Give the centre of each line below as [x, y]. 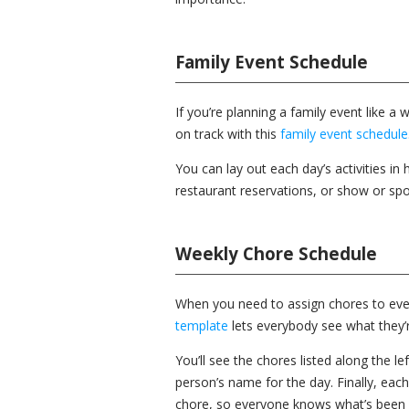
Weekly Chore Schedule [276, 253]
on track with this [228, 134]
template [202, 325]
